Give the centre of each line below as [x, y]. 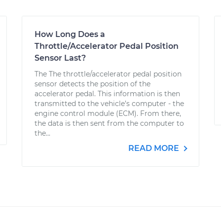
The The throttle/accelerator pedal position [108, 74]
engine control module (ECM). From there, [108, 113]
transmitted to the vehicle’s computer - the [109, 104]
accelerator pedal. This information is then [107, 94]
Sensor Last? [60, 58]
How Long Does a [70, 34]
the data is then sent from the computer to [109, 123]
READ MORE [155, 148]
